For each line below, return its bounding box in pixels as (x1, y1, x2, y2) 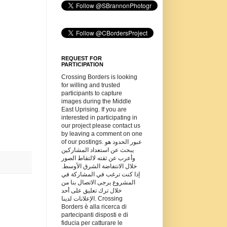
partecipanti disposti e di (61, 211, 128, 219)
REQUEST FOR (61, 55, 102, 62)
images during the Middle (61, 98, 131, 105)
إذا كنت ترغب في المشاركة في (61, 171, 140, 178)
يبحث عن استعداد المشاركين (61, 146, 134, 154)
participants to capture (61, 90, 122, 97)
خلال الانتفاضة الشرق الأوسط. (61, 163, 137, 170)
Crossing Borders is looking (61, 73, 137, 81)
